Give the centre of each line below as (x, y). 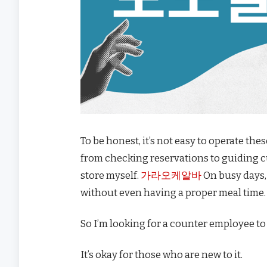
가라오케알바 (171, 175)
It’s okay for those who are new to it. (162, 255)
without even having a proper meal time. (173, 192)
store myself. (111, 175)
